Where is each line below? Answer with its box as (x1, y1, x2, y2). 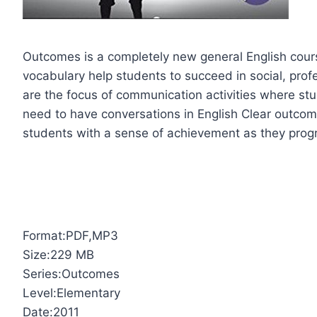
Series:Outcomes (23, 267, 120, 282)
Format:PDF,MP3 (23, 229, 119, 243)
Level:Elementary (23, 286, 121, 301)
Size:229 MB (23, 248, 95, 263)
